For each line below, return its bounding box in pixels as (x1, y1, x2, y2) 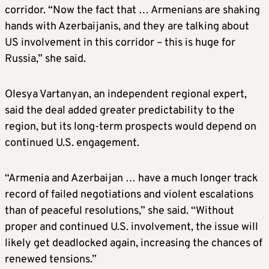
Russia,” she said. (5, 52, 86, 66)
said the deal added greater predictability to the (5, 103, 235, 118)
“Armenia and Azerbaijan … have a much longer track (5, 171, 258, 186)
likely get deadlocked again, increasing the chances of (5, 236, 262, 250)
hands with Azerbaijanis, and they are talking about (5, 19, 249, 34)
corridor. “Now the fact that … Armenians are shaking (5, 3, 260, 17)
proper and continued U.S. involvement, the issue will (5, 220, 258, 234)
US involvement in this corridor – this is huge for (5, 35, 235, 50)
